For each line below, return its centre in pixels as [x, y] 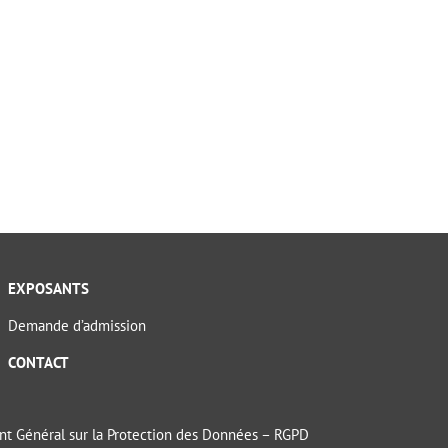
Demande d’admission [76, 326]
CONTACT [38, 363]
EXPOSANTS [48, 289]
